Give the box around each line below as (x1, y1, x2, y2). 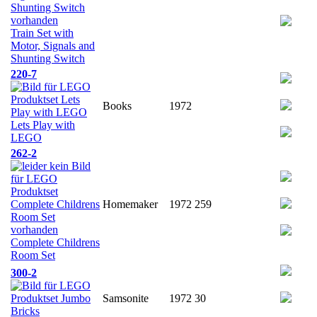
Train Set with (11, 26, 74, 39)
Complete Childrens (11, 236, 100, 248)
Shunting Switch (11, 52, 85, 64)
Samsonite (103, 292, 149, 304)
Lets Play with (11, 118, 75, 131)
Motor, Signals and (11, 39, 95, 52)
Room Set (11, 248, 55, 261)
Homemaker (103, 197, 158, 210)
